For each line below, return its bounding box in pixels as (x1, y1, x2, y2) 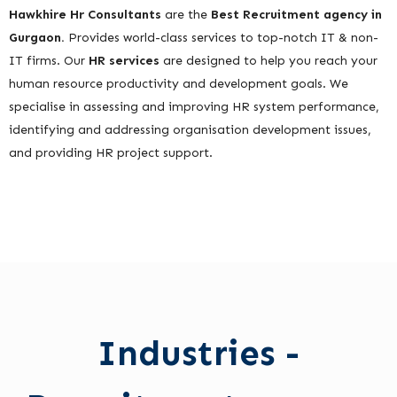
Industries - (97, 331, 300, 376)
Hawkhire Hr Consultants (9, 7, 165, 23)
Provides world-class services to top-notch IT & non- (68, 30, 378, 46)
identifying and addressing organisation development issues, (9, 122, 371, 138)
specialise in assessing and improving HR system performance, (9, 99, 379, 115)
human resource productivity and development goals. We (9, 76, 348, 92)
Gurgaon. (9, 30, 68, 46)
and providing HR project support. (9, 145, 213, 161)
